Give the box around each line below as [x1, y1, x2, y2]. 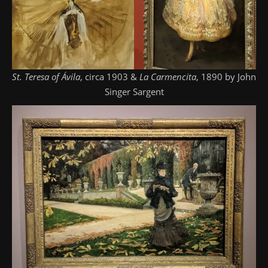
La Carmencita [139, 70, 196, 83]
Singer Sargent [104, 85, 164, 98]
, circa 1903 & [80, 70, 139, 83]
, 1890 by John [196, 70, 256, 83]
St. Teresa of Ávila [12, 70, 80, 83]
